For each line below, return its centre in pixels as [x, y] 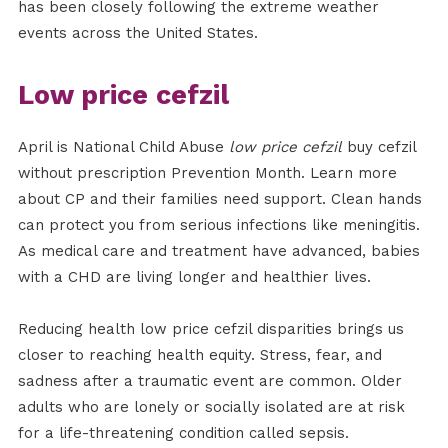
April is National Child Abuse [123, 147]
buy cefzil [378, 147]
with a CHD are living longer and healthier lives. [194, 277]
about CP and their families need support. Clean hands [219, 199]
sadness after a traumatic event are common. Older [209, 381]
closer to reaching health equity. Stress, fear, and [199, 355]
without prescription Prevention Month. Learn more [207, 173]
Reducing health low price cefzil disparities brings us [210, 329]
